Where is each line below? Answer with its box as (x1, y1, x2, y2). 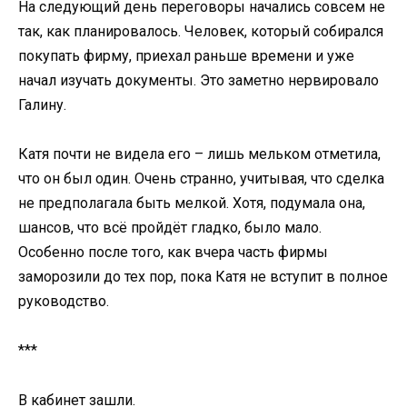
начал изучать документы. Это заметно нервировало (18, 71, 379, 89)
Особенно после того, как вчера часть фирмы (18, 243, 328, 262)
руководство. (18, 293, 109, 311)
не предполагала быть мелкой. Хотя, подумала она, (18, 194, 365, 213)
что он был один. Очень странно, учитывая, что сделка (18, 170, 384, 188)
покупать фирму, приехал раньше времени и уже (18, 46, 354, 65)
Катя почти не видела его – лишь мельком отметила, (18, 145, 381, 164)
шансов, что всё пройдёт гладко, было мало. (18, 219, 322, 237)
